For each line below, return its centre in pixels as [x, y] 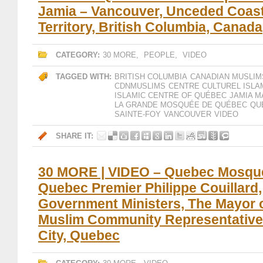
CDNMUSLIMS [140, 86]
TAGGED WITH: [84, 77]
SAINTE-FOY [138, 114]
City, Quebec [79, 235]
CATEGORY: [78, 55]
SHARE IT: [75, 136]
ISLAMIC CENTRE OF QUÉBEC [171, 95]
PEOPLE [159, 55]
